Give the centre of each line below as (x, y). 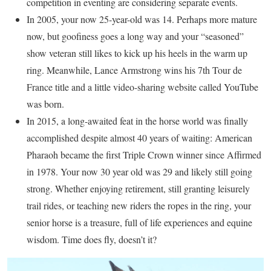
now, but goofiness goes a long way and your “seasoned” (135, 36)
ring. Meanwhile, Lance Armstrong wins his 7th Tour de (134, 70)
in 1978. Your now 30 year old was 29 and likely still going (139, 171)
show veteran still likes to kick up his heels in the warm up (137, 53)
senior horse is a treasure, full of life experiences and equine (139, 222)
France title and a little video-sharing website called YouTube (142, 87)
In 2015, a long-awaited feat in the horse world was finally (137, 120)
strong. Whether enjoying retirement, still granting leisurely (138, 188)
